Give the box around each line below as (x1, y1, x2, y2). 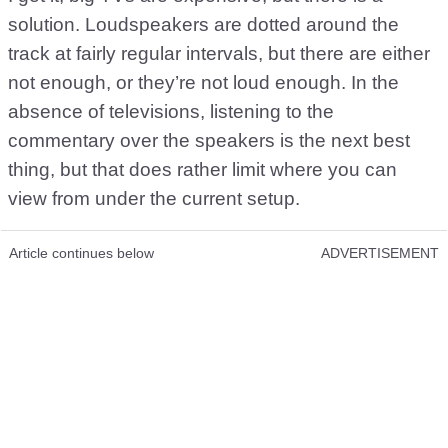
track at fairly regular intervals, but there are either (8, 42, 430, 64)
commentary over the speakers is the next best (8, 129, 410, 151)
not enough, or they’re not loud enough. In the (8, 71, 399, 93)
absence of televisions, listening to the (8, 100, 334, 122)
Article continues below (9, 244, 154, 261)
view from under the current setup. (8, 187, 300, 209)
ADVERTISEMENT (321, 244, 439, 261)
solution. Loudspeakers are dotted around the (8, 13, 399, 35)
